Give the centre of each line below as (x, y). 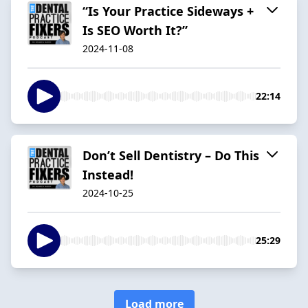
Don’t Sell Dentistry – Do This (171, 155)
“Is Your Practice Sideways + (168, 11)
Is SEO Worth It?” (135, 30)
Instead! (108, 174)
